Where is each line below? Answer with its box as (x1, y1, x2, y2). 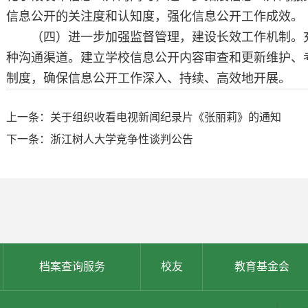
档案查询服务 (38, 261, 105, 272)
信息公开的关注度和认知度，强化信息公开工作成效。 (6, 10, 303, 23)
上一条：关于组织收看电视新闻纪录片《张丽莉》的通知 (6, 111, 281, 123)
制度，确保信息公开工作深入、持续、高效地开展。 (6, 71, 291, 85)
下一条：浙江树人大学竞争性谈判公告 (6, 133, 193, 145)
